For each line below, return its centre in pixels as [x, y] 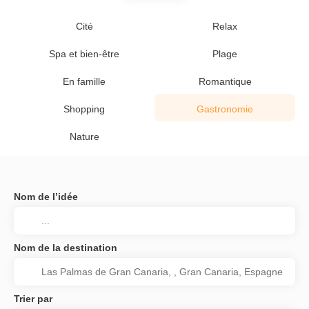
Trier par [33, 299]
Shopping [84, 109]
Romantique [225, 81]
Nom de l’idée [46, 197]
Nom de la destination [66, 248]
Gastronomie [225, 109]
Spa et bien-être [84, 54]
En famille [84, 81]
